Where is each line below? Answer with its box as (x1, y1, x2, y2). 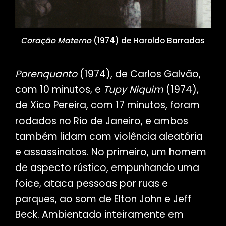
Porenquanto (15, 67, 77, 81)
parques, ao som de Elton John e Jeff (15, 192, 191, 206)
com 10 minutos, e (15, 83, 103, 97)
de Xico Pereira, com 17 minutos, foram (15, 98, 200, 112)
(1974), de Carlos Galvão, (77, 67, 201, 81)
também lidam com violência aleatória (15, 130, 203, 144)
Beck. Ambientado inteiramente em (15, 208, 184, 222)
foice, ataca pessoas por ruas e (15, 177, 168, 191)
